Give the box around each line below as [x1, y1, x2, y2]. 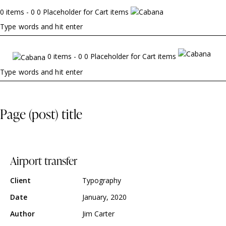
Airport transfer [10, 152, 77, 168]
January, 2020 [82, 192, 127, 202]
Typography [82, 175, 121, 185]
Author [10, 208, 35, 218]
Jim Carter [82, 208, 115, 218]
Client [10, 175, 31, 185]
